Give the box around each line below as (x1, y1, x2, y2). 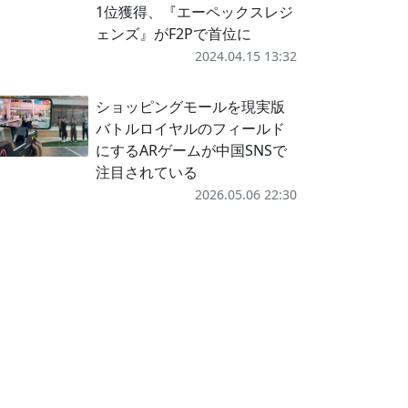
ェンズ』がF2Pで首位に (95, 24, 251, 44)
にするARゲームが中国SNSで (95, 140, 287, 160)
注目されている (95, 162, 198, 182)
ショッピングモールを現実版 (95, 97, 285, 117)
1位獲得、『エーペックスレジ (95, 2, 293, 22)
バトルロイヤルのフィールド (95, 118, 285, 138)
